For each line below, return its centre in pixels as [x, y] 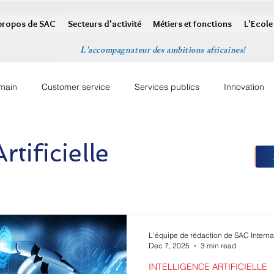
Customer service [76, 87]
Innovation [244, 87]
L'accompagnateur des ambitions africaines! [163, 51]
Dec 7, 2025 [169, 246]
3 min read [218, 246]
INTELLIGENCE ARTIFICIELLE [208, 267]
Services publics [167, 87]
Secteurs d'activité [104, 24]
